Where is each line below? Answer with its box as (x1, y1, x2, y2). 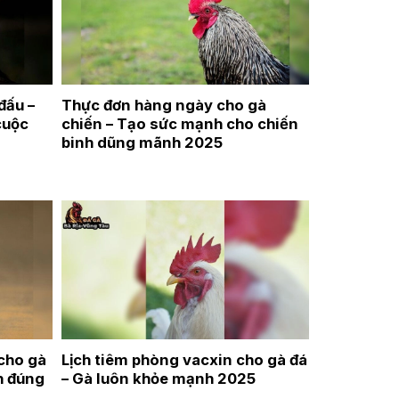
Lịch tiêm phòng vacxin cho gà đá (61, 350, 308, 369)
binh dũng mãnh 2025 (61, 134, 224, 152)
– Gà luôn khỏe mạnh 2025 (61, 369, 256, 387)
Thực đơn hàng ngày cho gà (61, 96, 267, 115)
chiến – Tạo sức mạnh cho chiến (61, 115, 299, 134)
